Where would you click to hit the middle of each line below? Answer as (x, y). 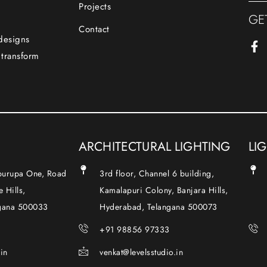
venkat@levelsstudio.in (141, 252)
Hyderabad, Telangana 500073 (159, 207)
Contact (94, 30)
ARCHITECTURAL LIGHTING (155, 146)
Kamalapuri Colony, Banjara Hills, (164, 190)
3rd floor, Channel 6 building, (157, 173)
